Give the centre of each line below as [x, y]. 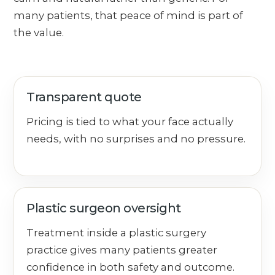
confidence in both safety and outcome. [131, 267]
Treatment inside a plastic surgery [117, 232]
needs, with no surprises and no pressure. [136, 139]
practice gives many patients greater [122, 250]
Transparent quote [84, 97]
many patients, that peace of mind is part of [129, 16]
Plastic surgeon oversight [104, 208]
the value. [39, 33]
